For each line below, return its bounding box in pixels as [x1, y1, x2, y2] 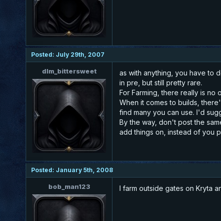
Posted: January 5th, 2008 [31, 166, 113, 174]
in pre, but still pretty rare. [119, 78, 202, 87]
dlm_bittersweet [41, 67, 97, 75]
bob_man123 [48, 182, 90, 190]
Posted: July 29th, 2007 [31, 50, 105, 58]
